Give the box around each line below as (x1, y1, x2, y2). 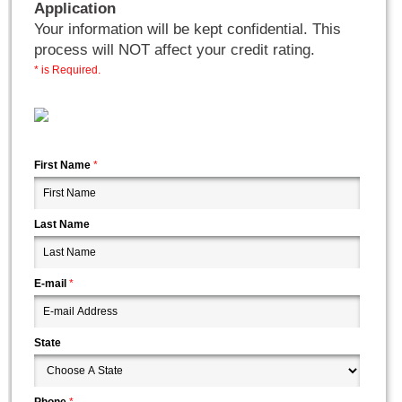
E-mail (34, 276, 70, 290)
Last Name (34, 217, 91, 231)
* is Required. (34, 63, 101, 76)
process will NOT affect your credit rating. (34, 40, 316, 58)
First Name (34, 158, 94, 171)
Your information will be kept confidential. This (34, 20, 342, 38)
